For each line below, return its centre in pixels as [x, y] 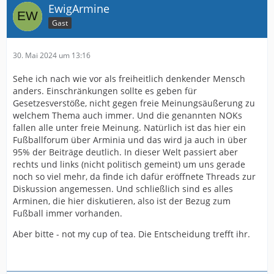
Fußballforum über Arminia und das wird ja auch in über [130, 139]
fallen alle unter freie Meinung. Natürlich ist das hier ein [129, 127]
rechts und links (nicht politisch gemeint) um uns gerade [129, 164]
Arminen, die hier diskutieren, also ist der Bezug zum [122, 201]
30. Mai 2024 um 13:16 [52, 55]
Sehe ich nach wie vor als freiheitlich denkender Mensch [129, 78]
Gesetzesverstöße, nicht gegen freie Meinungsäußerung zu [134, 103]
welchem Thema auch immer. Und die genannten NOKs [128, 115]
